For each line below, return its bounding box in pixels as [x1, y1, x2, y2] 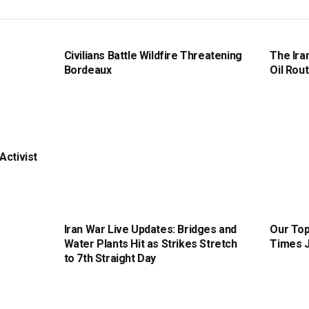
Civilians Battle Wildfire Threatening [63, 48, 242, 62]
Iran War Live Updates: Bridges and [63, 223, 237, 237]
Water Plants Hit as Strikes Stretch [63, 237, 237, 251]
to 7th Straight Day [63, 252, 157, 266]
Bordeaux [63, 63, 112, 77]
